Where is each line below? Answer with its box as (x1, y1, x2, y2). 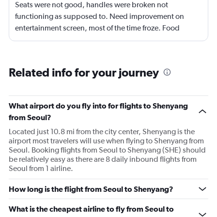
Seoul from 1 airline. (9, 164, 73, 173)
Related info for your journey (9, 65, 159, 79)
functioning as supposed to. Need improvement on (15, 12, 184, 21)
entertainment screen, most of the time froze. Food (15, 23, 180, 33)
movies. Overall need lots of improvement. (15, 46, 155, 56)
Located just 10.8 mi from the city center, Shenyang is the (9, 127, 195, 137)
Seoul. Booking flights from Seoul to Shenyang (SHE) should (9, 145, 206, 155)
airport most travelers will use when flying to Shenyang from (9, 136, 204, 146)
